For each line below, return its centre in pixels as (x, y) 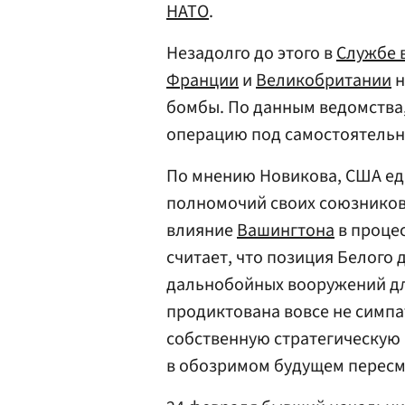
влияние (202, 231)
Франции (202, 80)
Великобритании (324, 80)
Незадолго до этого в (251, 53)
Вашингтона (286, 231)
